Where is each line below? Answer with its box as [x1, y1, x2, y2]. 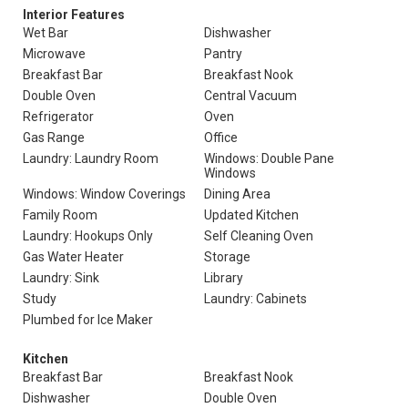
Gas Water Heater [23, 250, 124, 264]
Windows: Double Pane [204, 151, 334, 166]
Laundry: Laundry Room [23, 151, 158, 166]
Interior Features [23, 7, 125, 22]
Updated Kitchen [204, 208, 299, 222]
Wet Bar [23, 25, 68, 40]
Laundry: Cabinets [204, 291, 307, 306]
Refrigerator [23, 109, 94, 124]
